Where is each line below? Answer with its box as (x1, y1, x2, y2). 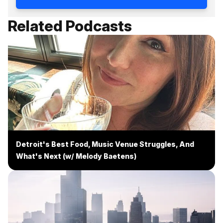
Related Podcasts (8, 16, 132, 35)
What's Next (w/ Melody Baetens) (16, 151, 136, 160)
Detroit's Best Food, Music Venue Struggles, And (16, 139, 194, 148)
